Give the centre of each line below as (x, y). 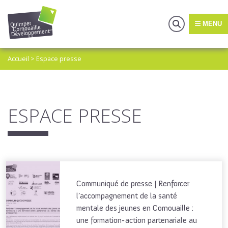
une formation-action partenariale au (137, 220)
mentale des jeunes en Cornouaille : (135, 208)
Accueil (18, 59)
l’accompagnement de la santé (127, 196)
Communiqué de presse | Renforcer (133, 184)
